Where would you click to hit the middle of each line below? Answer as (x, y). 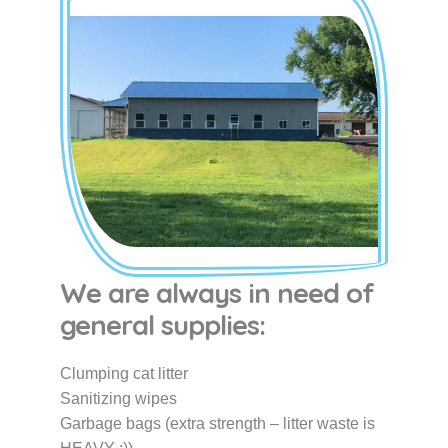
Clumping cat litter (124, 373)
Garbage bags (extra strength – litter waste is (217, 423)
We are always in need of (217, 293)
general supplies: (162, 325)
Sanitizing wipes (118, 398)
